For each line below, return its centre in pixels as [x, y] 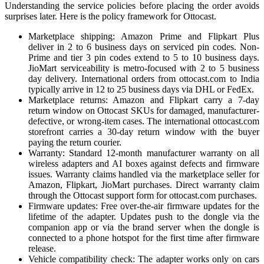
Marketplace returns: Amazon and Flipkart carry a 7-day [144, 100]
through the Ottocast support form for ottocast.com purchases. [143, 195]
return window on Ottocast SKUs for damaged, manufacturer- [144, 110]
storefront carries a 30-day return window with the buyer [144, 131]
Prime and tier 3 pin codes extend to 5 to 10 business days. [144, 57]
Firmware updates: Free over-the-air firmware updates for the [144, 206]
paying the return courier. [75, 142]
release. [42, 248]
